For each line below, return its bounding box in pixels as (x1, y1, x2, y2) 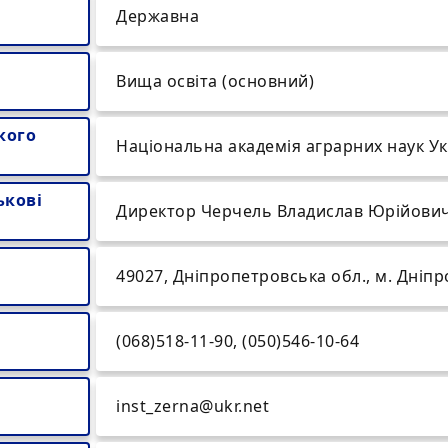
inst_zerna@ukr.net (116, 395, 269, 417)
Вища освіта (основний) (116, 70, 314, 92)
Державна (116, 5, 199, 27)
